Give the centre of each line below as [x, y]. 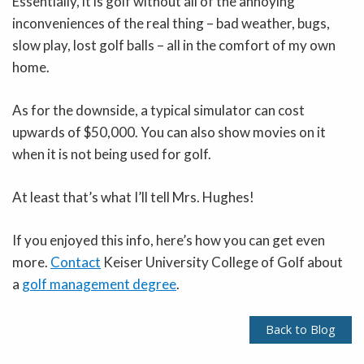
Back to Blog [301, 329]
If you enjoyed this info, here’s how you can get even [169, 240]
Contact [76, 262]
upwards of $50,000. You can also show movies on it [169, 132]
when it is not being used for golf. [112, 154]
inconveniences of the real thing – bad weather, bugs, [171, 23]
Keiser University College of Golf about [222, 262]
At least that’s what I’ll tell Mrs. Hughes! [133, 197]
